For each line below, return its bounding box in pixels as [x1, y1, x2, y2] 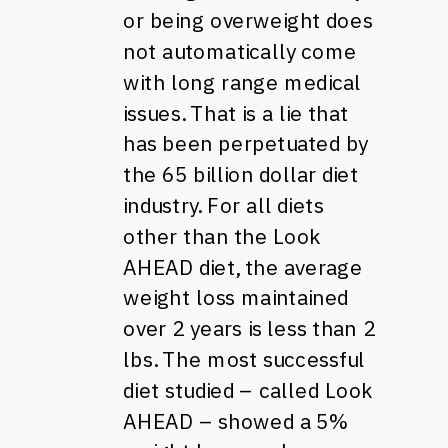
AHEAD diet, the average [123, 253, 363, 280]
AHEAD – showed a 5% [123, 407, 349, 434]
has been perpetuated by [123, 130, 369, 157]
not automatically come [123, 37, 357, 65]
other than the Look [123, 222, 322, 250]
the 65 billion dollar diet [123, 160, 359, 188]
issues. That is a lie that [123, 99, 349, 126]
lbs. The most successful [123, 345, 366, 373]
